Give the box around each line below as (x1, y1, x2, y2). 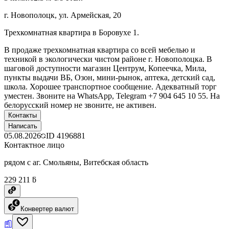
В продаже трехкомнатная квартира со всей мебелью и (4, 45, 195, 54)
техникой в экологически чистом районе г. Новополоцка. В (4, 54, 212, 63)
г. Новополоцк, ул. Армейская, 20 (4, 10, 121, 19)
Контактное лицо (4, 140, 64, 149)
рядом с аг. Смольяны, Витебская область (4, 157, 148, 167)
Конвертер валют (20, 204, 74, 213)
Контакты (8, 111, 37, 119)
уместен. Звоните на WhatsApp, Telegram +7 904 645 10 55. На (4, 91, 220, 100)
